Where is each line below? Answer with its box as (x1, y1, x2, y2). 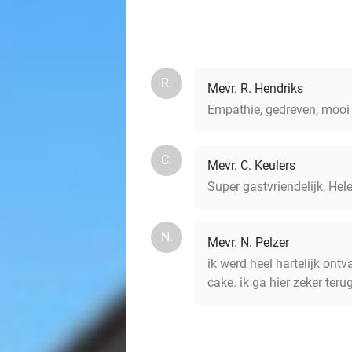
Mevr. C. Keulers (207, 158, 295, 174)
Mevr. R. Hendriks (207, 81, 303, 97)
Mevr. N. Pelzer (207, 235, 289, 251)
